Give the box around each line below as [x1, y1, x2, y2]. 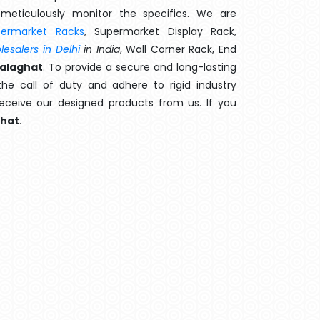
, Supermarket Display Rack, [84, 24, 237, 39]
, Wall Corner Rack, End [119, 42, 237, 56]
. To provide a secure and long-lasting [43, 60, 236, 74]
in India [79, 42, 120, 56]
